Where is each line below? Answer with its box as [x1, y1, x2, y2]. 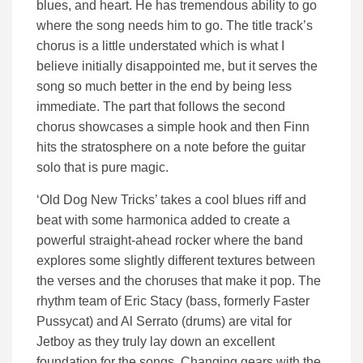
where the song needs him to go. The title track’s [36, 18, 313, 32]
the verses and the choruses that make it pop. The [36, 273, 321, 288]
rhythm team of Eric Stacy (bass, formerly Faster [36, 293, 310, 308]
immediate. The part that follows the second [36, 99, 285, 113]
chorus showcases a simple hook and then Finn [36, 119, 310, 134]
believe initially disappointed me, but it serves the [36, 58, 318, 73]
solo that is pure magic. [36, 160, 169, 174]
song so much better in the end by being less [36, 79, 292, 93]
